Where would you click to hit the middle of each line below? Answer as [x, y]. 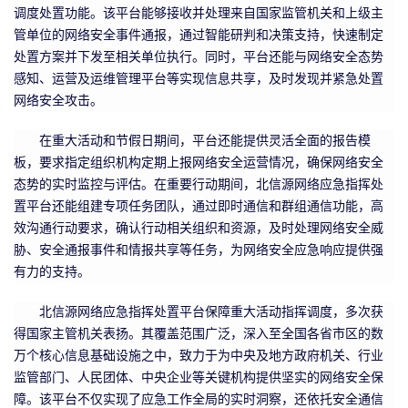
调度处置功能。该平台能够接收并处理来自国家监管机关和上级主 [199, 13]
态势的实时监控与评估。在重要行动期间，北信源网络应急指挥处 [199, 184]
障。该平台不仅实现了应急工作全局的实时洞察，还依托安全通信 [199, 399]
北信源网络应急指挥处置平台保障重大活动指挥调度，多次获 [211, 311]
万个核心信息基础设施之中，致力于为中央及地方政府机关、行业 [199, 355]
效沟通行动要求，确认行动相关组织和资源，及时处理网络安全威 [199, 228]
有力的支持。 [52, 271]
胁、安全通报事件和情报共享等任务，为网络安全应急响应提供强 [199, 250]
